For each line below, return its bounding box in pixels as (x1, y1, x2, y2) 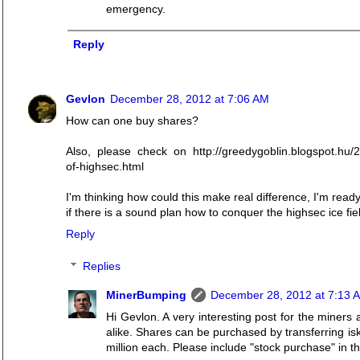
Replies (83, 260, 121, 273)
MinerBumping (106, 288, 186, 301)
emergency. (106, 2, 166, 15)
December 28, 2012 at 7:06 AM (110, 92, 269, 106)
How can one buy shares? (66, 114, 198, 128)
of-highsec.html (66, 160, 144, 174)
